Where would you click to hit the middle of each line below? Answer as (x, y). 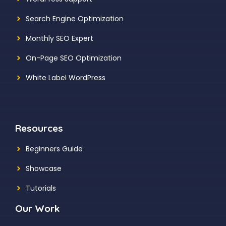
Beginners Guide (54, 149)
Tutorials (41, 188)
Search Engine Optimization (75, 18)
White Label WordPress (66, 77)
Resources (39, 128)
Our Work (38, 208)
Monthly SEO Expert (60, 38)
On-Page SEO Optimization (74, 58)
